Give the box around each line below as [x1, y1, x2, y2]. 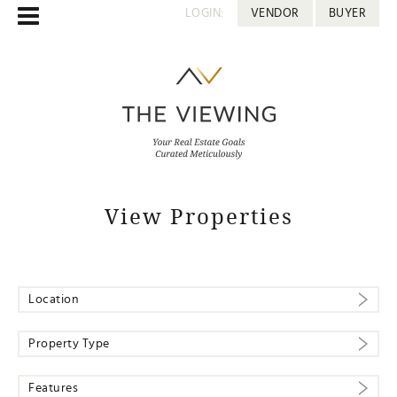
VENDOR [250, 7, 300, 19]
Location [28, 293, 79, 306]
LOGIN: [184, 7, 224, 19]
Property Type [28, 338, 110, 350]
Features [28, 382, 78, 394]
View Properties [104, 202, 293, 230]
